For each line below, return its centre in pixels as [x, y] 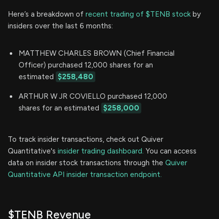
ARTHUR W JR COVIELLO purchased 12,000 [93, 96]
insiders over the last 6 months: [60, 26]
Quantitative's [33, 151]
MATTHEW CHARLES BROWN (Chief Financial [97, 53]
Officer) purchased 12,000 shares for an [86, 65]
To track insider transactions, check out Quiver [86, 139]
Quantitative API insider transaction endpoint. [85, 174]
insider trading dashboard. [101, 151]
